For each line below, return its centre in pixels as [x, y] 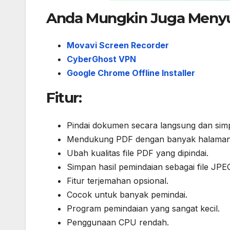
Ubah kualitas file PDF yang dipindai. [138, 153]
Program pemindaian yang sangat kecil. [143, 208]
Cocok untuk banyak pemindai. [127, 194]
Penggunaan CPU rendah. [118, 222]
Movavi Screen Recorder [118, 45]
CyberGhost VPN [101, 59]
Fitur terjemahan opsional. [118, 180]
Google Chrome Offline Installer [131, 73]
